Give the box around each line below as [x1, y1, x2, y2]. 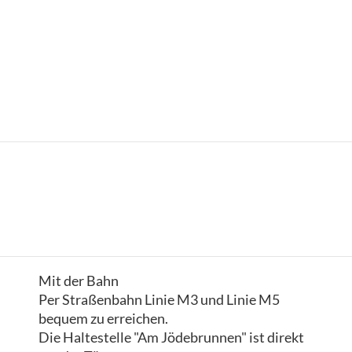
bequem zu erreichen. [38, 309, 168, 327]
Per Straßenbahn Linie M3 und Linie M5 [38, 290, 280, 308]
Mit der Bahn [38, 271, 119, 289]
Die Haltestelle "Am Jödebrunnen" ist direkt [38, 328, 304, 346]
